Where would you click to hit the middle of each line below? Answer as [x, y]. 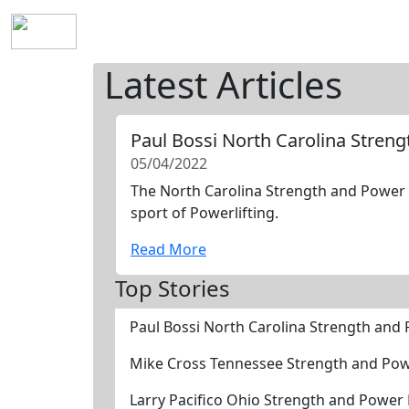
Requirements [337, 31]
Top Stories [173, 288]
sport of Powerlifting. [204, 213]
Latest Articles [223, 84]
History [180, 31]
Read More [168, 249]
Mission [247, 31]
